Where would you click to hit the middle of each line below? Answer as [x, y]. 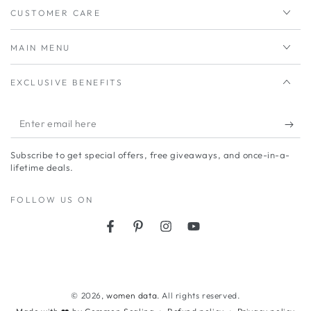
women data [132, 296]
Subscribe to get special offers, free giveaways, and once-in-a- [150, 155]
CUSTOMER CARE [56, 13]
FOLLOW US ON [52, 200]
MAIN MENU [41, 48]
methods [36, 296]
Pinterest [159, 234]
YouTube [212, 234]
